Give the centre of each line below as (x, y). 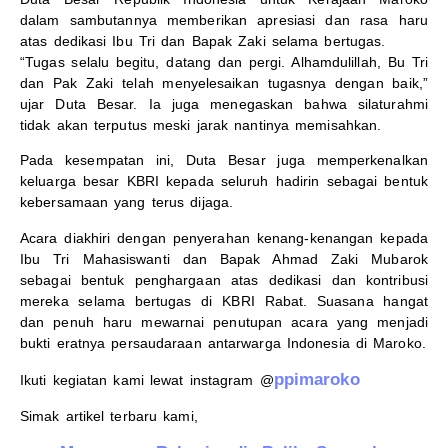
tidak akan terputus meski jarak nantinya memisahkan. (201, 125)
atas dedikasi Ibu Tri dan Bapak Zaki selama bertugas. (203, 41)
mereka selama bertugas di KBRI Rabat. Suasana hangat (224, 300)
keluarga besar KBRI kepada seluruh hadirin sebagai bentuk (224, 181)
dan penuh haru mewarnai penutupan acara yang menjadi (224, 321)
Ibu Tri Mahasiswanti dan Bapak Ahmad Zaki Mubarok (224, 258)
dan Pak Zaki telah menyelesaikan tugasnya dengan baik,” (224, 83)
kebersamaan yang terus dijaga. (127, 202)
